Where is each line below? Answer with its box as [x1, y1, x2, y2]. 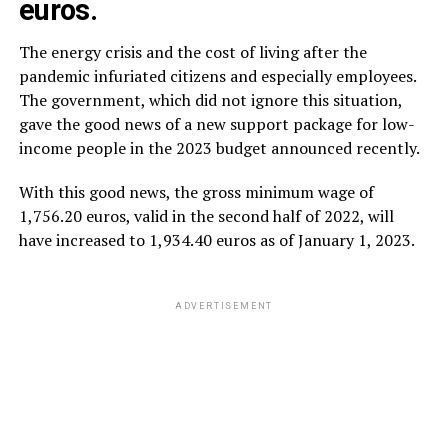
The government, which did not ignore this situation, [18, 88, 402, 111]
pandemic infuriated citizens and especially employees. [18, 64, 416, 87]
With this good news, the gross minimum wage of [18, 180, 374, 203]
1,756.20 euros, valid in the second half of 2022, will [18, 204, 394, 227]
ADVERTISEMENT [174, 300, 274, 311]
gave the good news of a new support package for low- [18, 112, 415, 135]
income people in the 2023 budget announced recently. [18, 136, 420, 159]
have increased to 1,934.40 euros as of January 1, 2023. [18, 228, 415, 251]
